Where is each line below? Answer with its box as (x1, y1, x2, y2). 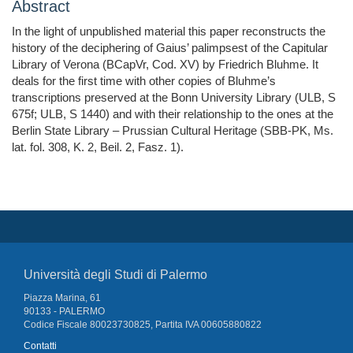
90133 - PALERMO (24, 306, 105, 318)
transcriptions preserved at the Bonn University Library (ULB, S (12, 91, 336, 105)
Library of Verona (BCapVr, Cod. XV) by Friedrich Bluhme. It (12, 58, 318, 72)
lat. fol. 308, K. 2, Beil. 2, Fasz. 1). (12, 140, 184, 154)
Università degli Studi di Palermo (24, 268, 207, 282)
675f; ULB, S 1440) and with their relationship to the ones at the (12, 107, 333, 121)
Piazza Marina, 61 (24, 292, 101, 304)
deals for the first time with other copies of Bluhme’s (12, 74, 276, 88)
